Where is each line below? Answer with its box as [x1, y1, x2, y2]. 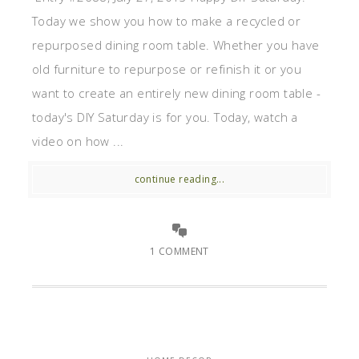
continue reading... [134, 172, 225, 187]
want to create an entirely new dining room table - [32, 85, 321, 102]
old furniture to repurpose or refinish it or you [32, 61, 302, 78]
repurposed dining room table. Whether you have [32, 37, 320, 54]
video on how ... [32, 133, 124, 150]
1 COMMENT [150, 244, 209, 259]
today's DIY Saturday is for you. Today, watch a [32, 109, 298, 126]
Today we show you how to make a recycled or [32, 13, 301, 30]
